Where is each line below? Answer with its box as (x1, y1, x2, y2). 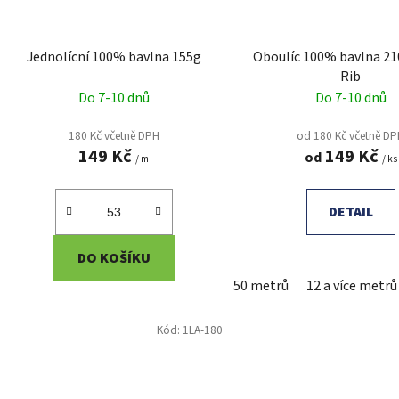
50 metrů (232, 275, 289, 296)
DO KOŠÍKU (77, 248, 151, 268)
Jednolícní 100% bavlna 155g (26, 46, 201, 67)
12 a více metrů (305, 275, 397, 296)
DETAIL (328, 201, 373, 222)
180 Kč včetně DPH (68, 126, 159, 144)
